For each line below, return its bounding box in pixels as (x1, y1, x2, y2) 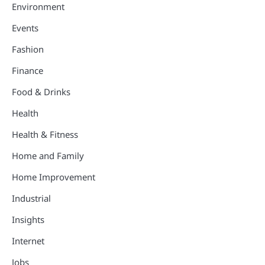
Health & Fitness (12, 128, 78, 141)
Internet (12, 235, 44, 247)
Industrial (12, 192, 51, 205)
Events (12, 22, 38, 34)
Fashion (12, 43, 44, 56)
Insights (12, 214, 44, 226)
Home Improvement (12, 171, 95, 183)
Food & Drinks (12, 86, 70, 98)
